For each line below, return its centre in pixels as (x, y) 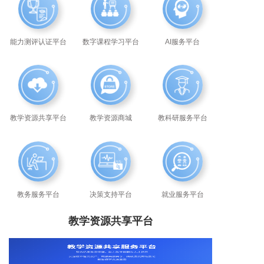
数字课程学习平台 (110, 42)
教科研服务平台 (182, 118)
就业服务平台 (182, 194)
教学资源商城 (110, 118)
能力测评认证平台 (39, 42)
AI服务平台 (183, 42)
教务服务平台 (39, 194)
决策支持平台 (110, 194)
